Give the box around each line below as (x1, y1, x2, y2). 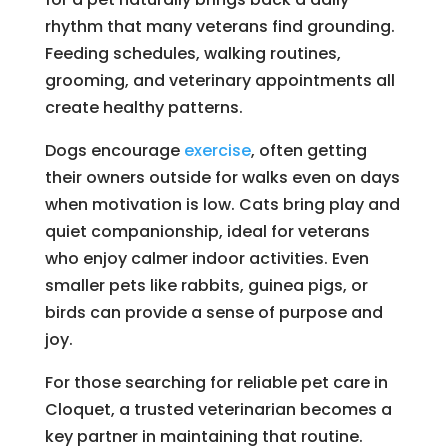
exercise (183, 138, 251, 162)
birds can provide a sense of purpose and (44, 300, 383, 324)
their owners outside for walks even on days (44, 165, 400, 189)
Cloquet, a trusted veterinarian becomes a (44, 397, 392, 421)
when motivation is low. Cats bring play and (44, 192, 400, 216)
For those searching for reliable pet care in (44, 370, 388, 394)
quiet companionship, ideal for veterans (44, 219, 370, 243)
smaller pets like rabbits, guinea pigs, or (44, 273, 368, 297)
